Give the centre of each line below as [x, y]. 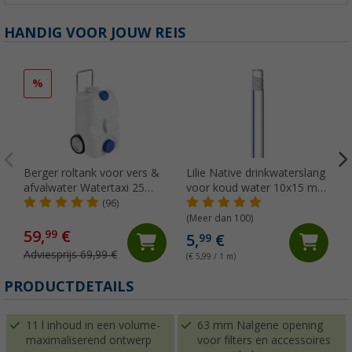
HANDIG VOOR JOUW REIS [95, 32]
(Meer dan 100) [219, 218]
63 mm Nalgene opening [260, 325]
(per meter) [214, 202]
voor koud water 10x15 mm [257, 187]
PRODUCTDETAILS [69, 286]
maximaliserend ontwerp [89, 340]
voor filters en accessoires [264, 340]
